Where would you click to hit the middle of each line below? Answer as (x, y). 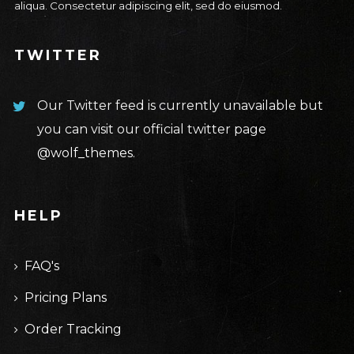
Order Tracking (73, 329)
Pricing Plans (65, 297)
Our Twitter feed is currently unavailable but (180, 105)
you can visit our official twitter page (151, 129)
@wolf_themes (85, 153)
